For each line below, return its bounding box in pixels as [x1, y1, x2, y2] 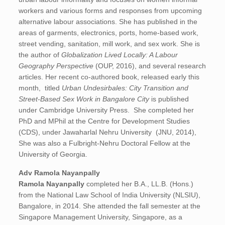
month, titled [19, 84, 62, 92]
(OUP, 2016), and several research [95, 62, 206, 70]
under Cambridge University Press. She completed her [19, 106, 194, 114]
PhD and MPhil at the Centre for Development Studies [19, 117, 190, 125]
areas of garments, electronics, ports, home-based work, [19, 29, 199, 37]
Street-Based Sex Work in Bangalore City [19, 95, 150, 103]
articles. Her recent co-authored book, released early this [19, 73, 200, 81]
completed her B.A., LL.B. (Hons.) [84, 180, 194, 188]
